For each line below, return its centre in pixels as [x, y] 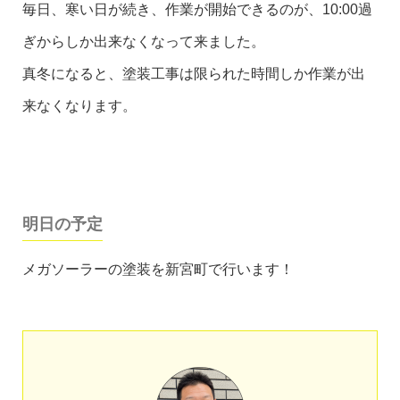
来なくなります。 [79, 106]
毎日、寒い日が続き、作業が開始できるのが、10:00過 [197, 10]
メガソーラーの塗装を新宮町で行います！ [158, 269]
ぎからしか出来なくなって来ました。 [144, 42]
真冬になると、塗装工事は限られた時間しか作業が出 [194, 74]
